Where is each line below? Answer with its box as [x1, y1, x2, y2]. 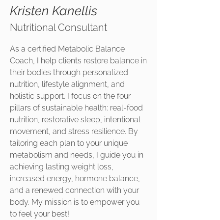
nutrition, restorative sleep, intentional [10, 115, 140, 124]
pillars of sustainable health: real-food [10, 103, 143, 112]
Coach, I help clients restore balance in [10, 56, 147, 65]
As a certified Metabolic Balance [10, 44, 125, 54]
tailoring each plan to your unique [10, 138, 128, 148]
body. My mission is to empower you [10, 197, 139, 207]
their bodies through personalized [10, 68, 128, 77]
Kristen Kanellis [10, 3, 97, 18]
